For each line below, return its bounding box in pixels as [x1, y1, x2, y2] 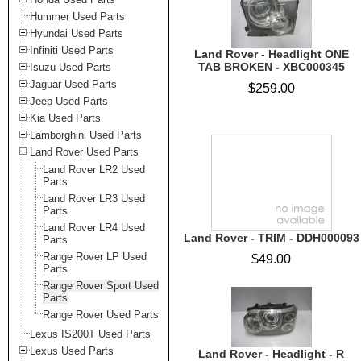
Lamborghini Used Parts [30, 129, 142, 141]
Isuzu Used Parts [30, 61, 111, 73]
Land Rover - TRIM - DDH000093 [183, 231, 359, 244]
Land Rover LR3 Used [43, 193, 145, 205]
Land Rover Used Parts [30, 146, 139, 158]
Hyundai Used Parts [30, 27, 123, 39]
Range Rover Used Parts [43, 309, 159, 321]
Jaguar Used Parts [30, 78, 117, 90]
